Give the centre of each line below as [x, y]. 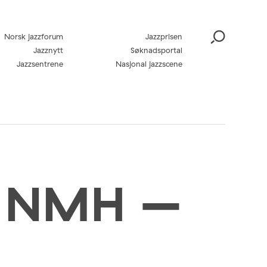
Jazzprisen [164, 36]
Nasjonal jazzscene [149, 64]
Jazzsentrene [40, 64]
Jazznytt [48, 50]
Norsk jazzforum [34, 36]
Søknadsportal [156, 50]
